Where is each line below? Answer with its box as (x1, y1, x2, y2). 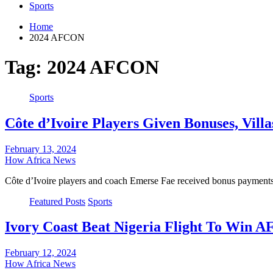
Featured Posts (29, 196, 85, 207)
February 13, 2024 (5, 143, 76, 154)
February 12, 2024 (5, 247, 76, 258)
